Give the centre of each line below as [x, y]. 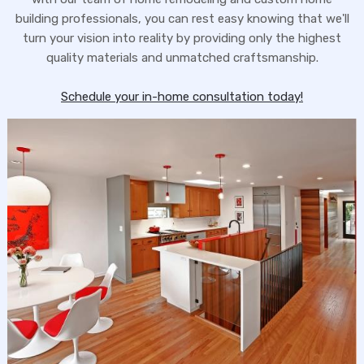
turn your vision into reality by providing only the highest [182, 38]
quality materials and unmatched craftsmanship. [182, 57]
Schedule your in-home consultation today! [182, 96]
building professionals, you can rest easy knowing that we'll [182, 18]
